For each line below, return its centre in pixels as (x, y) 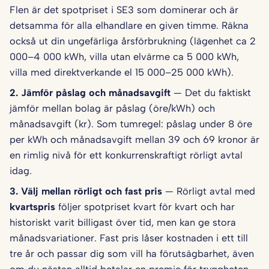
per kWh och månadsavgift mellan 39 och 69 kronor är (134, 140)
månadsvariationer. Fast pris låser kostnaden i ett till (129, 238)
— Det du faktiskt (212, 93)
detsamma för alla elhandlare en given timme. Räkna (129, 26)
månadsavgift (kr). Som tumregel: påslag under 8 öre (131, 124)
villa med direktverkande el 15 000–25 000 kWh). (122, 72)
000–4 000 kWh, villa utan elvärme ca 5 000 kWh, (124, 57)
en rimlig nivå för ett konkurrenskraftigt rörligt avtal (126, 155)
